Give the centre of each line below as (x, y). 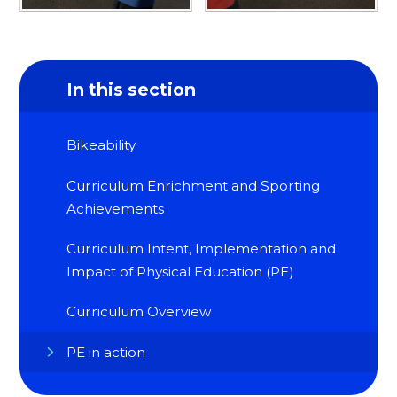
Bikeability (101, 145)
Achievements (116, 208)
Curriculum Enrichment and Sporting (194, 185)
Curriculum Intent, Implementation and (202, 248)
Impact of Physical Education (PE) (181, 271)
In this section (132, 89)
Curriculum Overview (139, 312)
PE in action (106, 352)
